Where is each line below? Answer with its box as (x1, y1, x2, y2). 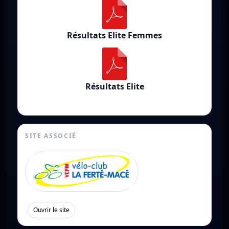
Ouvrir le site (33, 205, 70, 215)
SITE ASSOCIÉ (25, 131, 77, 141)
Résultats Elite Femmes (67, 30, 162, 41)
